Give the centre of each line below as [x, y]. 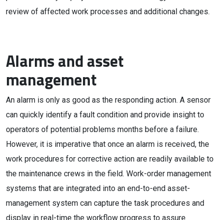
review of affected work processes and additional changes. [108, 12]
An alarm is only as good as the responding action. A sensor [108, 100]
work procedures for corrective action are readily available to [110, 159]
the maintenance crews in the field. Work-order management [109, 174]
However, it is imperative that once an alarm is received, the [108, 144]
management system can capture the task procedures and [105, 203]
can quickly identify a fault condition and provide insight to [105, 115]
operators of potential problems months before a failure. [102, 129]
